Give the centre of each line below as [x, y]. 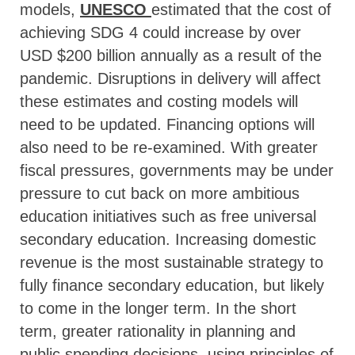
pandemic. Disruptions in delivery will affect [170, 78]
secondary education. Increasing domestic [168, 239]
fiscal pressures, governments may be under [177, 170]
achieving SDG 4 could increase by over [160, 32]
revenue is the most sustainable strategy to [172, 262]
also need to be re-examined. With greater [169, 147]
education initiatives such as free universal [168, 216]
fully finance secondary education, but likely [172, 285]
